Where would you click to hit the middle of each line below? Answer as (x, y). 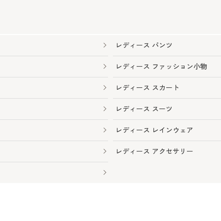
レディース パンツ (144, 45)
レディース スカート (147, 88)
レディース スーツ (144, 109)
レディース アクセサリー (154, 151)
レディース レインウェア (154, 130)
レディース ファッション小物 (161, 67)
